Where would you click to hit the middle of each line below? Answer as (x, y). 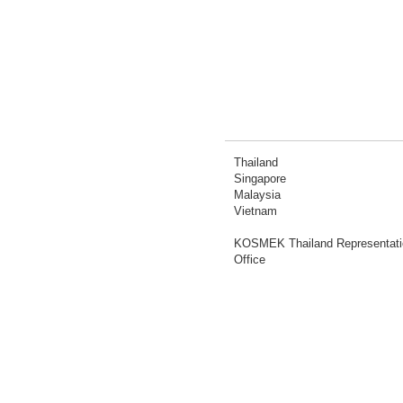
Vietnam (255, 211)
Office (250, 260)
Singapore (260, 179)
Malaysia (257, 195)
